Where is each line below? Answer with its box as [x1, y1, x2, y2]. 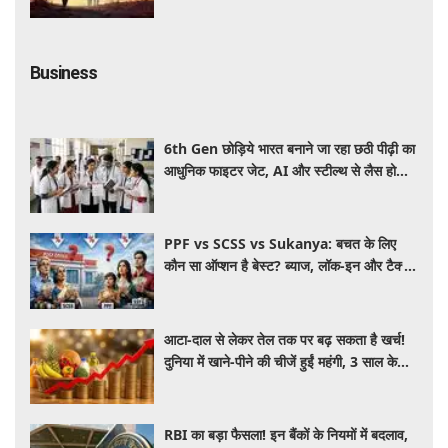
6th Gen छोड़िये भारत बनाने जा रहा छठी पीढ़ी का [164, 138, 416, 158]
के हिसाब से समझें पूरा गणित [164, 278, 302, 298]
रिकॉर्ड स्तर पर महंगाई [164, 373, 273, 393]
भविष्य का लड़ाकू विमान [164, 182, 278, 202]
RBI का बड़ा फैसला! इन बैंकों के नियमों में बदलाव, [164, 425, 409, 445]
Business [30, 61, 97, 83]
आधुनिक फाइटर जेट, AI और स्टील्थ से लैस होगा [164, 160, 407, 180]
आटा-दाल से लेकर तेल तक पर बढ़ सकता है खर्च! [164, 329, 406, 349]
